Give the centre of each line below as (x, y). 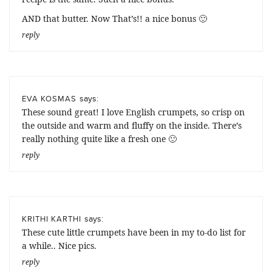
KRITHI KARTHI (52, 219)
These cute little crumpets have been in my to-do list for (134, 233)
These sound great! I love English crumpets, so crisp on (133, 112)
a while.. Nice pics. (59, 246)
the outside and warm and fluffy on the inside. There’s (132, 126)
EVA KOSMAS (49, 99)
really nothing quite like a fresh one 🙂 (99, 139)
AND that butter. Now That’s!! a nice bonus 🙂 (114, 19)
